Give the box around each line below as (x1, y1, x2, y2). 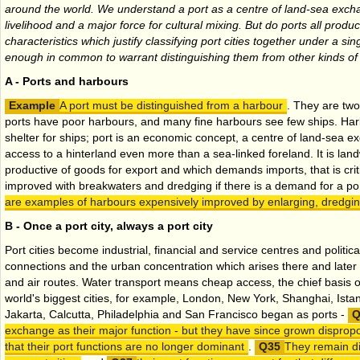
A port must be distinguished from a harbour (59, 98, 283, 112)
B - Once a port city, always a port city (5, 219, 213, 232)
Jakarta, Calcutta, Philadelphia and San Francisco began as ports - (5, 307, 348, 321)
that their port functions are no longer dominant (5, 339, 244, 353)
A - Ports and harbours (5, 74, 129, 88)
